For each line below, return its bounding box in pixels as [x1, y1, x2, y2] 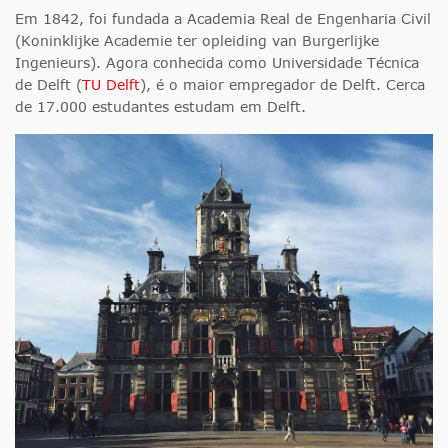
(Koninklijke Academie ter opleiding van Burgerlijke [15, 32, 379, 50]
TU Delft [82, 76, 140, 94]
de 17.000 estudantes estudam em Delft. [15, 98, 306, 116]
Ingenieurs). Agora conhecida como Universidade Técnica [15, 54, 419, 72]
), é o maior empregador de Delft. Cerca [140, 76, 425, 94]
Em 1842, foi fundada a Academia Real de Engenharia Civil [15, 10, 431, 28]
